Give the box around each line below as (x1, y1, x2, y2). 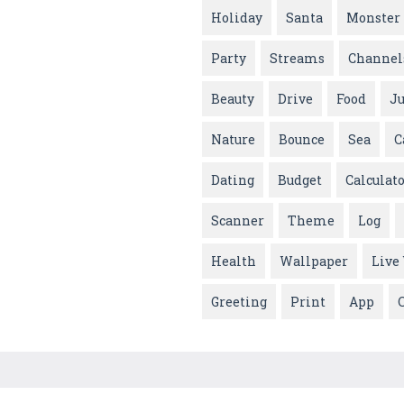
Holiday (211, 9, 262, 27)
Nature (211, 131, 255, 149)
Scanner (211, 212, 264, 230)
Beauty (211, 90, 254, 108)
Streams (270, 50, 325, 68)
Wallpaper (280, 252, 348, 271)
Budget (278, 171, 322, 189)
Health (211, 252, 256, 271)
